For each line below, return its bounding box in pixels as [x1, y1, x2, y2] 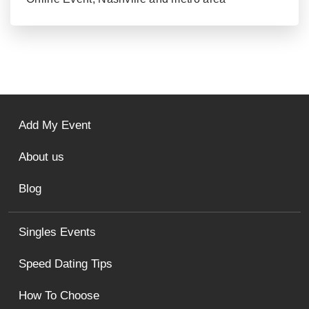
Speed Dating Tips [19, 257, 112, 271]
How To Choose [19, 289, 99, 303]
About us [19, 150, 64, 164]
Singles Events [19, 226, 96, 239]
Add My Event [19, 119, 91, 132]
